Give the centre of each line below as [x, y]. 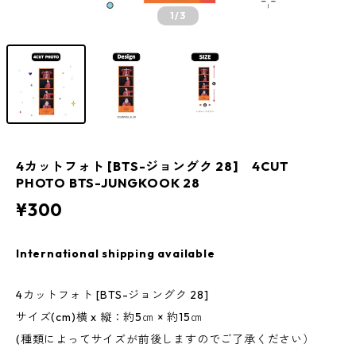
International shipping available [116, 253]
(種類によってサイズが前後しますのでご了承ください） [165, 339]
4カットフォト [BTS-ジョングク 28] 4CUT [153, 166]
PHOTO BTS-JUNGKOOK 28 [108, 183]
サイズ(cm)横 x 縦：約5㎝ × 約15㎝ [109, 317]
